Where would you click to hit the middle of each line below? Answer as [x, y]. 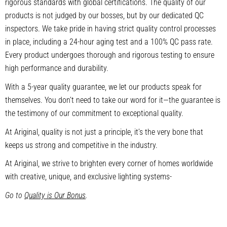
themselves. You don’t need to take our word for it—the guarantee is [113, 100]
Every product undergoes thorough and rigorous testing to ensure [110, 55]
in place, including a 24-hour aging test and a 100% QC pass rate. [109, 42]
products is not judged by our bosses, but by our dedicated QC [104, 16]
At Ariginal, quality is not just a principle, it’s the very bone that [104, 132]
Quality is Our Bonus [55, 195]
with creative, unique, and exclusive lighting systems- [88, 177]
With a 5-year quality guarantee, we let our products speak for [103, 87]
